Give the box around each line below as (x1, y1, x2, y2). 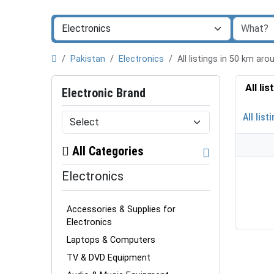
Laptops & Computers (67, 234, 155, 245)
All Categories (69, 144, 144, 158)
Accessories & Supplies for (67, 204, 176, 215)
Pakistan (70, 54, 105, 64)
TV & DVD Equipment (67, 252, 150, 263)
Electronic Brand (62, 86, 146, 100)
